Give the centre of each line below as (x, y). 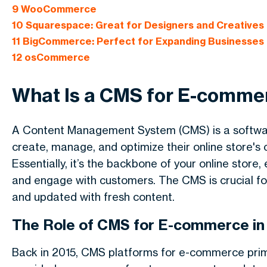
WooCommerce (58, 9)
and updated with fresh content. (93, 197)
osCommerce (56, 58)
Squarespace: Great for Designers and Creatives (144, 25)
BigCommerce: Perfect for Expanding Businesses (142, 41)
